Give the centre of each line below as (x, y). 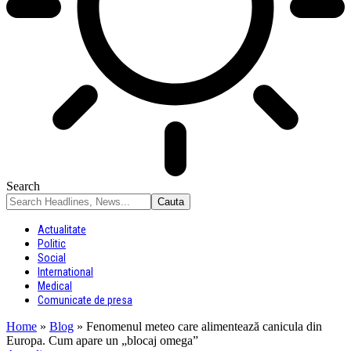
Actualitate (62, 230)
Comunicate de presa (85, 300)
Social (52, 258)
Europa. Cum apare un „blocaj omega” (102, 340)
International (65, 272)
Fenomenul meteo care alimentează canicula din (204, 326)
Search (23, 186)
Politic (52, 244)
